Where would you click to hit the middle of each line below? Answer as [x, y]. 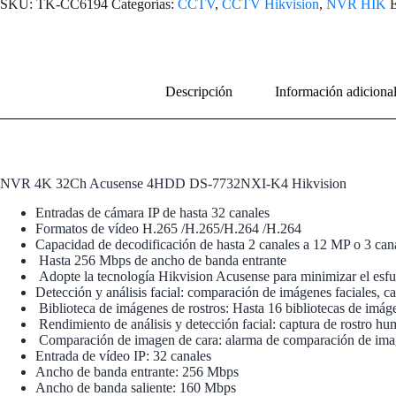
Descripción [199, 91]
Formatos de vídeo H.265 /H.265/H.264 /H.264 [168, 228]
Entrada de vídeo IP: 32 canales [123, 355]
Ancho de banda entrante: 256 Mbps [137, 371]
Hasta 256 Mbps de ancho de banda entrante [161, 260]
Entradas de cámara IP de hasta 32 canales [152, 212]
